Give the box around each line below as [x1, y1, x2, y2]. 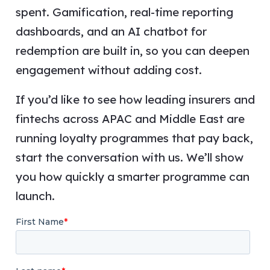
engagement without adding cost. [15, 62, 205, 77]
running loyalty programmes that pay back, [15, 130, 253, 145]
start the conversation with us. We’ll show [15, 149, 243, 165]
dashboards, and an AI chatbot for [15, 24, 207, 39]
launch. [15, 188, 55, 203]
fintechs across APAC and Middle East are [15, 111, 245, 126]
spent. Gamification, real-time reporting [15, 4, 233, 19]
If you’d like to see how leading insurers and [15, 92, 255, 107]
